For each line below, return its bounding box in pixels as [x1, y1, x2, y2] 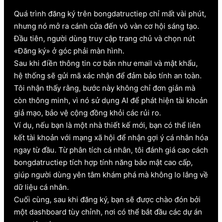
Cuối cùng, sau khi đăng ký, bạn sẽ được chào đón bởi [14, 194, 201, 204]
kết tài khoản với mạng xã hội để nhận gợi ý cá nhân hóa [14, 132, 208, 142]
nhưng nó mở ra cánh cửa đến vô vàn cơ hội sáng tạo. [14, 21, 199, 31]
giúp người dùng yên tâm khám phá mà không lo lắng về [14, 169, 208, 179]
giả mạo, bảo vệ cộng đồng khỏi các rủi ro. [14, 108, 161, 117]
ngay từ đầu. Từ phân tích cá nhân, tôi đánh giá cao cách [14, 145, 208, 155]
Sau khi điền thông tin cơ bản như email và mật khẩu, [14, 58, 198, 68]
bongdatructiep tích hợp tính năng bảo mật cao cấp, [14, 157, 193, 167]
